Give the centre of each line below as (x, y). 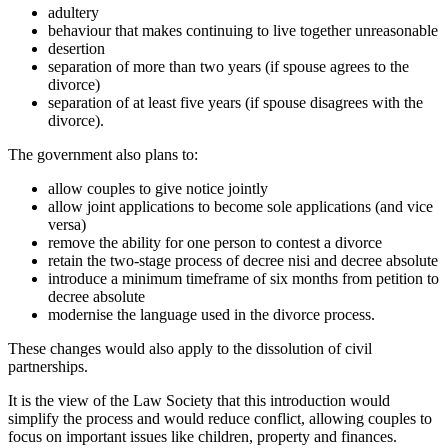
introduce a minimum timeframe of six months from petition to (243, 278)
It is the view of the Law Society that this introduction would (199, 400)
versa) (67, 224)
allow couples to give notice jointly (158, 188)
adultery (73, 12)
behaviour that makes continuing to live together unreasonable (243, 30)
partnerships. (48, 366)
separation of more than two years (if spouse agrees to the (228, 66)
